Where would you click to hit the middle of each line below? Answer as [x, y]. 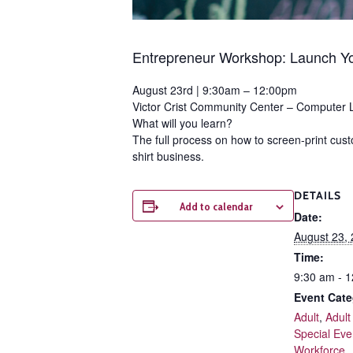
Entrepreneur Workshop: [211, 56]
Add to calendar [216, 206]
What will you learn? [182, 123]
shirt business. [168, 156]
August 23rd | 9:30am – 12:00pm [215, 89]
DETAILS [318, 195]
